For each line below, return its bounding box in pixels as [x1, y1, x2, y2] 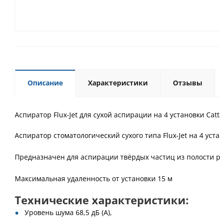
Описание [27, 78, 63, 87]
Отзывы [173, 78, 202, 87]
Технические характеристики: [15, 192, 189, 208]
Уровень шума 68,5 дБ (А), [25, 208, 112, 217]
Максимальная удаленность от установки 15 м [15, 174, 172, 183]
